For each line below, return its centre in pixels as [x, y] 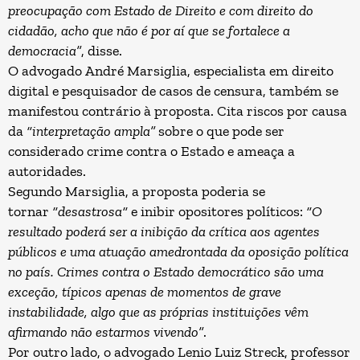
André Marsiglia [136, 71]
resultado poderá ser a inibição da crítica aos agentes [164, 231]
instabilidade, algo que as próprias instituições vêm [158, 312]
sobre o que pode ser [220, 131]
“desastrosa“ [90, 211]
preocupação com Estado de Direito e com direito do [161, 10]
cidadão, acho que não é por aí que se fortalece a [149, 31]
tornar [30, 211]
